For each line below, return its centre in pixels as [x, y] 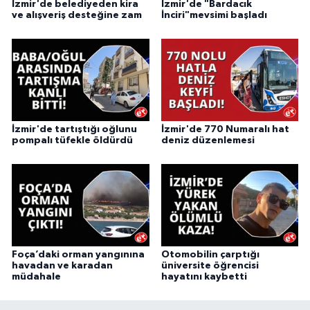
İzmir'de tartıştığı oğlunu [74, 130]
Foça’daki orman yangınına [78, 255]
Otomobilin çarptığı [210, 255]
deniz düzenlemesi [208, 141]
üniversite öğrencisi [210, 266]
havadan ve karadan [62, 266]
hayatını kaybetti [204, 277]
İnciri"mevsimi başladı [214, 16]
